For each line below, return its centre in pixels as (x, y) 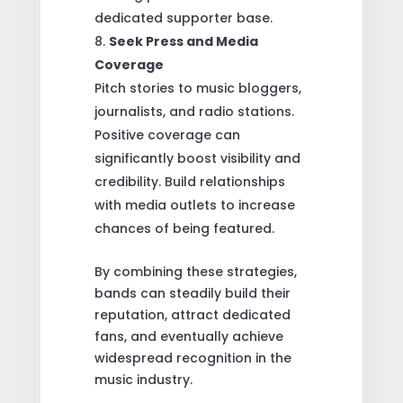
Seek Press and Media (183, 41)
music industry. (143, 379)
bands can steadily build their (192, 293)
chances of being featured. (184, 228)
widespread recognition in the (193, 358)
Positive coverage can (167, 134)
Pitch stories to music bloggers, (197, 88)
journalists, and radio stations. (194, 111)
